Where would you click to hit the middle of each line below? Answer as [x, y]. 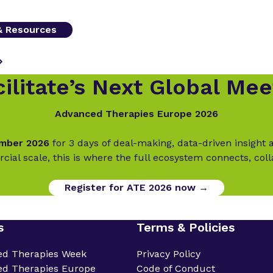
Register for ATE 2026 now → [136, 187]
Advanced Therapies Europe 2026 [136, 113]
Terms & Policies [185, 227]
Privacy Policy [168, 253]
